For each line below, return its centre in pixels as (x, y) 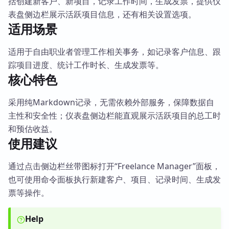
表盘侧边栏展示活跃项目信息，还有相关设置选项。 (102, 14)
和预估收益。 (33, 129)
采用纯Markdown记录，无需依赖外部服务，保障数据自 (111, 102)
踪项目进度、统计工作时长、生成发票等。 (86, 65)
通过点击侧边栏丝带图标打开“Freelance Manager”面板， (114, 166)
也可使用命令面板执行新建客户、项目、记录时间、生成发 (114, 179)
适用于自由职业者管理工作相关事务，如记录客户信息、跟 (114, 52)
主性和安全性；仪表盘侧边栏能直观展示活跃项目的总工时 (114, 116)
